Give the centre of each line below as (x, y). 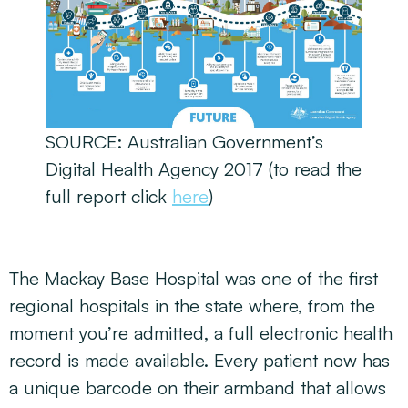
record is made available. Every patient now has (199, 360)
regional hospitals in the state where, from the (192, 305)
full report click (109, 196)
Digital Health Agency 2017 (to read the (204, 168)
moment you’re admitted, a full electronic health (201, 332)
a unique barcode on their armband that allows (198, 387)
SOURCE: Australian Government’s (184, 141)
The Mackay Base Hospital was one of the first (194, 278)
